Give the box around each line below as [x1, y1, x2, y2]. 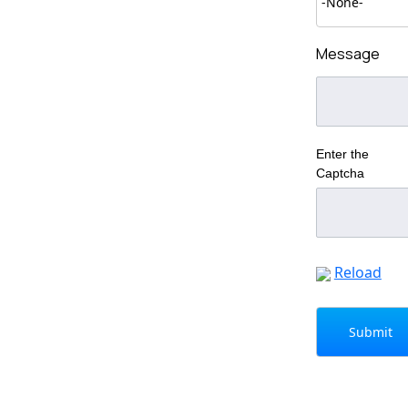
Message [315, 44, 380, 65]
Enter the [315, 147, 369, 162]
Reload [333, 262, 382, 283]
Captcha [315, 166, 364, 181]
